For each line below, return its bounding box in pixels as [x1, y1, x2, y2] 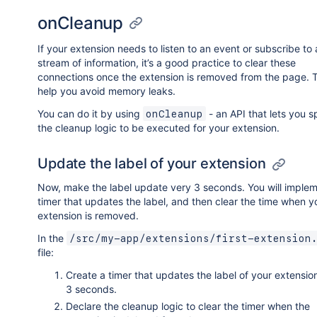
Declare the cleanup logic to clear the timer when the [66, 300, 310, 312]
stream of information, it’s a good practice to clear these [38, 57, 296, 69]
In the [38, 232, 67, 244]
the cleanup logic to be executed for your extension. [38, 122, 279, 134]
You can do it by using [38, 108, 143, 120]
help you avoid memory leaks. [38, 85, 175, 97]
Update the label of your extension [38, 155, 266, 172]
